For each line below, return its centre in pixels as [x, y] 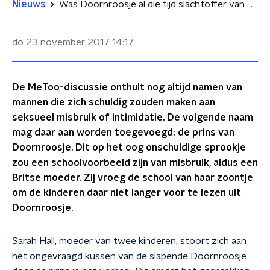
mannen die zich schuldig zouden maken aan [114, 102]
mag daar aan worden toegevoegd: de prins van [123, 133]
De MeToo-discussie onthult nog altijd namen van [127, 87]
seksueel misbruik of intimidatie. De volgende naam [133, 118]
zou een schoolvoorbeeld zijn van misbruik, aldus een [135, 163]
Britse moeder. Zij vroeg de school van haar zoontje [133, 178]
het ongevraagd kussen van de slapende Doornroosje [129, 256]
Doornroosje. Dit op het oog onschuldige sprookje [129, 148]
